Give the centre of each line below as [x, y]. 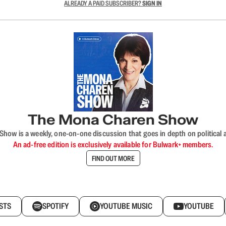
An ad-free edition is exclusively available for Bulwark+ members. [113, 145]
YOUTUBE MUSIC [126, 206]
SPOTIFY [55, 206]
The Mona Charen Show [113, 120]
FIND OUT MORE [113, 158]
